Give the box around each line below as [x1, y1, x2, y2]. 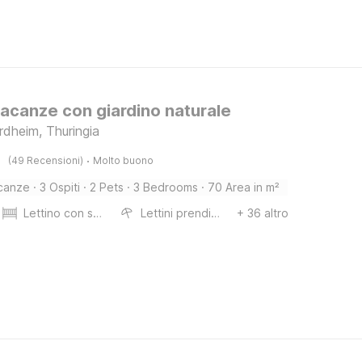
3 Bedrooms [133, 180, 199, 194]
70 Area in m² [208, 180, 280, 194]
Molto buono [93, 154, 154, 166]
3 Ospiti [40, 180, 81, 194]
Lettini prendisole [211, 206, 221, 220]
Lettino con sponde [93, 206, 103, 220]
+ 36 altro [236, 206, 288, 220]
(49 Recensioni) [8, 154, 84, 166]
